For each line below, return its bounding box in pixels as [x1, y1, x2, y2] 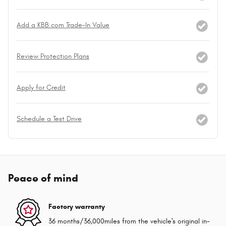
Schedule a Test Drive [17, 115, 82, 124]
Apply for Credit [17, 83, 66, 92]
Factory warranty [48, 202, 105, 211]
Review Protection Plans [17, 52, 89, 61]
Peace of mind [8, 172, 78, 185]
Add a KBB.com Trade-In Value [17, 21, 109, 30]
